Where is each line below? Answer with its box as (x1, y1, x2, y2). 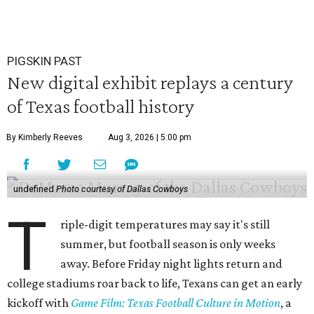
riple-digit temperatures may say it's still (60, 217, 271, 232)
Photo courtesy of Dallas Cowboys (55, 184, 188, 195)
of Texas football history (7, 95, 194, 118)
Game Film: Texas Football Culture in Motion (71, 296, 280, 310)
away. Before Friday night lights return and (60, 257, 283, 271)
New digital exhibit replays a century (7, 71, 293, 94)
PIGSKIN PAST (7, 54, 82, 69)
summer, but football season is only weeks (60, 237, 276, 252)
